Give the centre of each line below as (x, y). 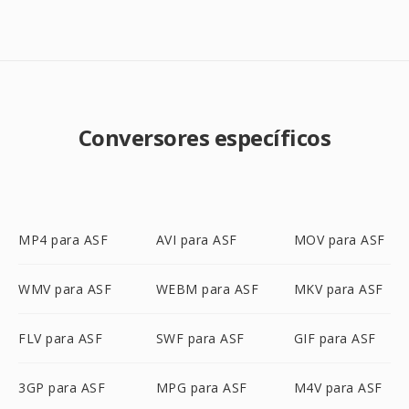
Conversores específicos (204, 137)
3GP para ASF (62, 388)
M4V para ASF (338, 388)
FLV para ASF (60, 338)
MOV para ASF (339, 240)
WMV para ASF (65, 289)
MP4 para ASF (63, 240)
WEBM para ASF (207, 289)
